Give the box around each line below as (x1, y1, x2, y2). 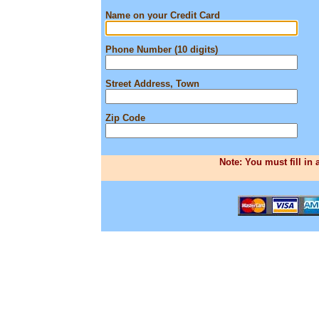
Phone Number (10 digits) (105, 44, 218, 55)
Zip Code (105, 113, 145, 123)
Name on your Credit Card (105, 10, 220, 21)
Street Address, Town (105, 78, 199, 89)
